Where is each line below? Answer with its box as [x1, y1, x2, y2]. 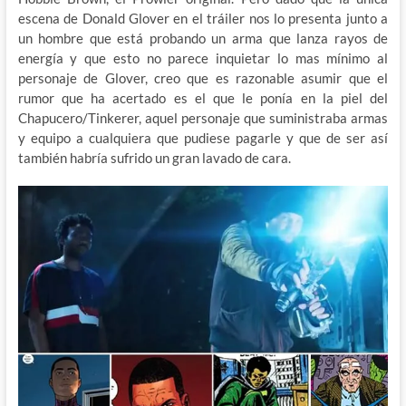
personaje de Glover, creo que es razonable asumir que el [17, 70, 389, 87]
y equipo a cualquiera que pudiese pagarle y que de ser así [17, 130, 389, 147]
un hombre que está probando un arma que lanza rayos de [17, 30, 389, 47]
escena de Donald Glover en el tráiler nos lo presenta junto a [17, 10, 389, 27]
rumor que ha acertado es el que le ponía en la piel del [17, 90, 389, 107]
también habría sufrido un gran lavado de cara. [17, 150, 291, 167]
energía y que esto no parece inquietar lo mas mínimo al [17, 50, 389, 67]
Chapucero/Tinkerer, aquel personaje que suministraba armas [17, 110, 389, 127]
